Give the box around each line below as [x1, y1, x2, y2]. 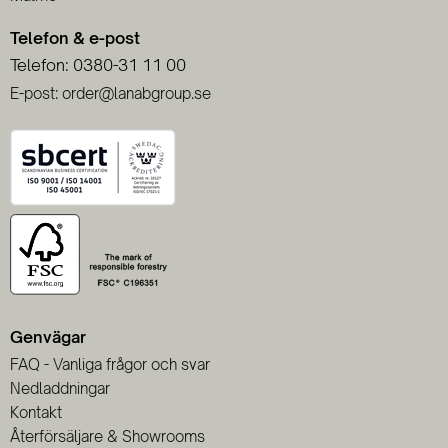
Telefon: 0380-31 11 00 [10, 55, 186, 75]
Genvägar [10, 327, 86, 347]
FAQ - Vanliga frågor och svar [10, 355, 210, 374]
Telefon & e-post [10, 28, 140, 48]
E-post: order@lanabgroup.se [10, 84, 211, 103]
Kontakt [10, 403, 62, 422]
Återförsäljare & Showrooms [10, 427, 205, 446]
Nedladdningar [10, 379, 110, 398]
